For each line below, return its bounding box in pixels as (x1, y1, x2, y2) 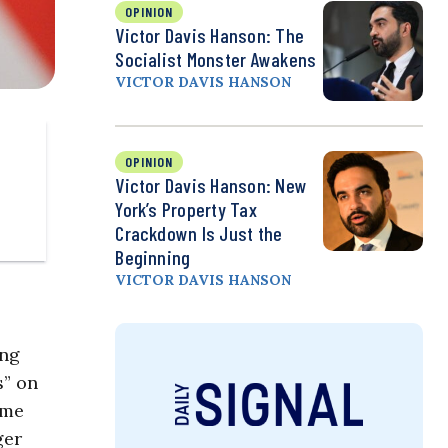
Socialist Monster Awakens (115, 47, 317, 72)
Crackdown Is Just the (115, 221, 283, 246)
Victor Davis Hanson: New (115, 173, 308, 198)
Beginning (115, 245, 191, 270)
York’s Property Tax (115, 197, 257, 222)
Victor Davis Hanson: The (115, 23, 305, 48)
